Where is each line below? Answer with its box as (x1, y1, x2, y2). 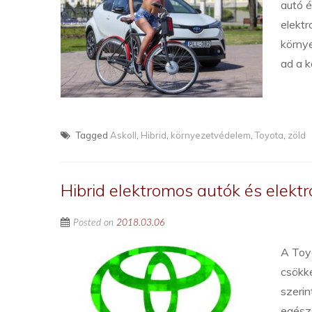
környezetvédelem (171, 130, 251, 141)
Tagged (74, 130, 110, 141)
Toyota (255, 130, 283, 141)
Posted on (73, 218, 116, 228)
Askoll (110, 130, 136, 141)
